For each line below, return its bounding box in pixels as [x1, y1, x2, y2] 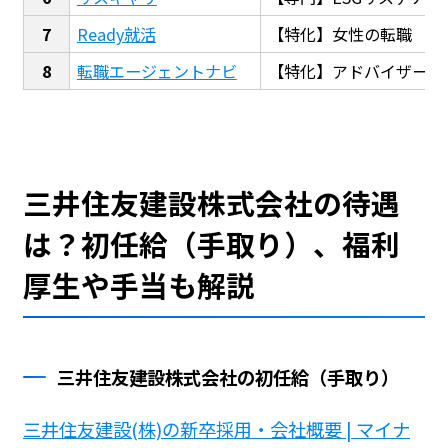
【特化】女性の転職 [267, 21, 412, 46]
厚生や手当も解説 [22, 263, 255, 305]
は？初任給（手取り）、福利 [22, 222, 400, 264]
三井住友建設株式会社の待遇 [22, 181, 400, 223]
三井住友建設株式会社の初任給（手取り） [57, 364, 400, 391]
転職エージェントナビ [76, 58, 237, 83]
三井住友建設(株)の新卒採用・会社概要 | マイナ [22, 416, 410, 443]
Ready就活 [76, 21, 156, 46]
